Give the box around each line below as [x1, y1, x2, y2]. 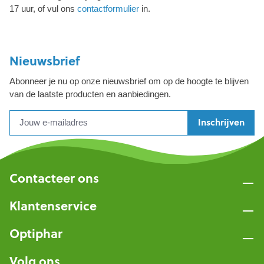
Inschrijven [198, 116, 245, 129]
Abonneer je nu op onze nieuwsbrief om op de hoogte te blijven [9, 75, 249, 86]
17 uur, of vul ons [9, 3, 77, 14]
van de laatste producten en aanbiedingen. [9, 88, 171, 99]
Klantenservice [9, 197, 97, 214]
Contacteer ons [9, 169, 99, 187]
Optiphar [9, 225, 62, 242]
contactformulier [77, 3, 139, 14]
